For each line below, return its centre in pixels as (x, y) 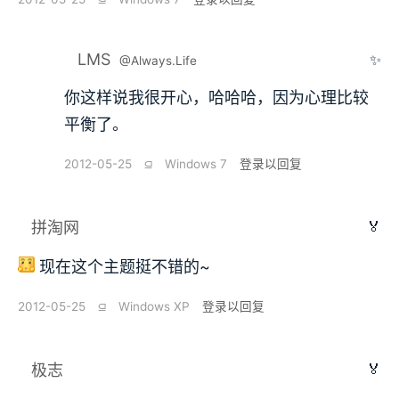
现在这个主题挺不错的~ (123, 267)
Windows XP (154, 307)
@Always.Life (158, 61)
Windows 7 (196, 164)
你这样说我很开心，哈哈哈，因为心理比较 (216, 98)
